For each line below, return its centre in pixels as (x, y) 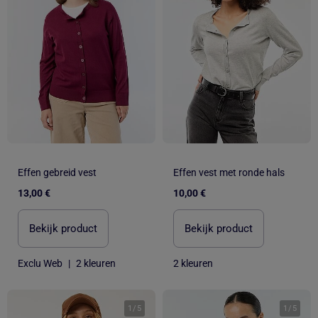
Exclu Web (40, 263)
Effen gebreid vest (57, 172)
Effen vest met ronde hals (229, 172)
